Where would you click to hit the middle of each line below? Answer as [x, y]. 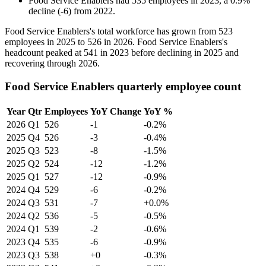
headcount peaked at [44, 53]
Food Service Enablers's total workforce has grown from [112, 31]
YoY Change [116, 111]
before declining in [166, 53]
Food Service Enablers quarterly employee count [123, 87]
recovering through [42, 64]
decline [42, 11]
